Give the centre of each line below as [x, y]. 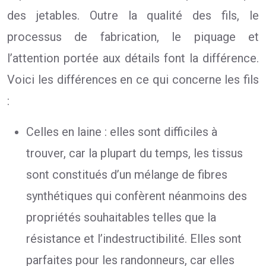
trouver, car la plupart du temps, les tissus [134, 153]
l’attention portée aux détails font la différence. [133, 58]
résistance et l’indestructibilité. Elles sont [134, 239]
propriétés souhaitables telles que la [121, 217]
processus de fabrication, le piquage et [133, 37]
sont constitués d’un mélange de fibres [127, 175]
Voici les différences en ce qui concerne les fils [133, 80]
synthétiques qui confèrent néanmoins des [137, 196]
